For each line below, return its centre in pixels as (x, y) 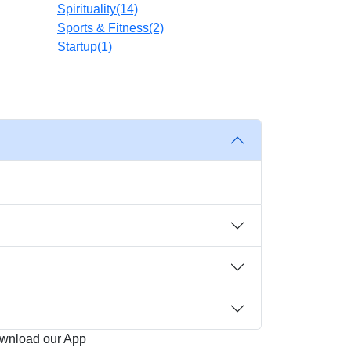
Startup (77, 47)
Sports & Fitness (103, 28)
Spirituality (87, 9)
